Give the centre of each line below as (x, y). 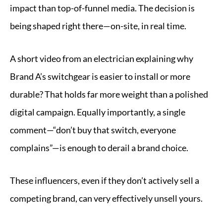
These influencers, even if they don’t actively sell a (105, 180)
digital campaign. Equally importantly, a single (98, 112)
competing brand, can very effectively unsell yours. (106, 198)
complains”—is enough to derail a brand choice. (99, 148)
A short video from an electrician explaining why (102, 58)
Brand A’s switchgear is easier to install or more (100, 76)
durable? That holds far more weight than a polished (109, 94)
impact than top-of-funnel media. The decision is (102, 8)
